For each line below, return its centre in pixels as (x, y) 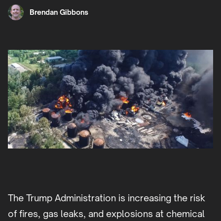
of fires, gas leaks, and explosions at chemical (106, 214)
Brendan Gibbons (59, 12)
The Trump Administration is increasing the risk (107, 198)
